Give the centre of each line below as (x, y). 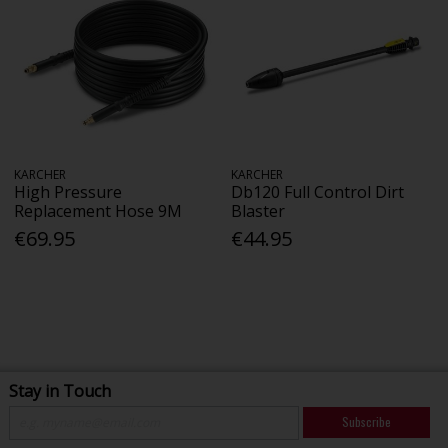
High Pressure (68, 191)
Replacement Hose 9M (98, 210)
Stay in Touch (59, 390)
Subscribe (366, 422)
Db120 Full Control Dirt (318, 191)
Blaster (258, 210)
